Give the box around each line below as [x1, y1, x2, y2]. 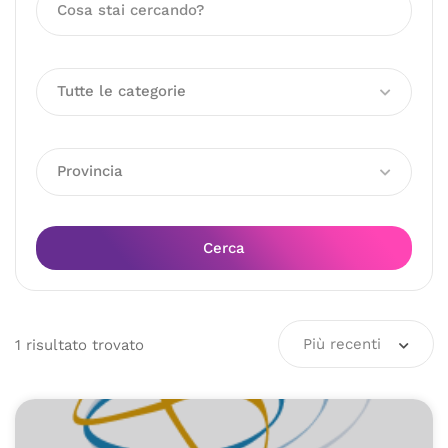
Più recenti [303, 335, 381, 353]
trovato [87, 335, 144, 354]
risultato [26, 335, 87, 354]
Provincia [57, 162, 123, 180]
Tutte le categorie [57, 82, 186, 100]
